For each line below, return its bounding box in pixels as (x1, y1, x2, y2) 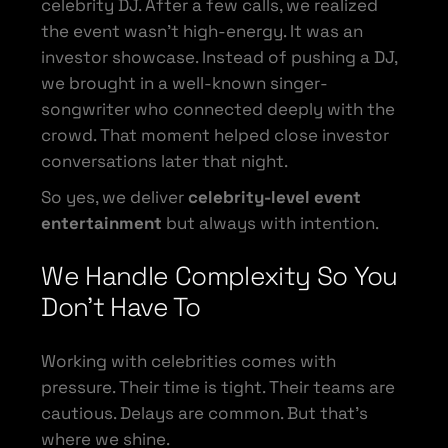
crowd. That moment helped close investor (41, 123, 390, 146)
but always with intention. (166, 211, 380, 234)
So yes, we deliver (41, 185, 189, 208)
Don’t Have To (41, 289, 200, 324)
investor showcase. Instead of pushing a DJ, (41, 45, 398, 68)
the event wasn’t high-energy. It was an (41, 19, 364, 42)
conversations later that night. (41, 149, 289, 172)
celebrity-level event (188, 185, 362, 208)
